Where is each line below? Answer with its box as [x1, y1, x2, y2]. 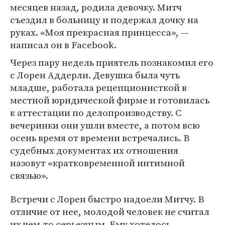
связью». [10, 169, 48, 182]
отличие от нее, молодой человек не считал [10, 205, 209, 218]
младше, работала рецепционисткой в [10, 81, 187, 94]
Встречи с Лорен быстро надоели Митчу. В [10, 192, 204, 205]
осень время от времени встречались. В [10, 131, 190, 144]
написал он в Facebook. [10, 38, 117, 51]
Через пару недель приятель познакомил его [10, 56, 213, 69]
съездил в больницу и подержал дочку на [10, 13, 198, 26]
